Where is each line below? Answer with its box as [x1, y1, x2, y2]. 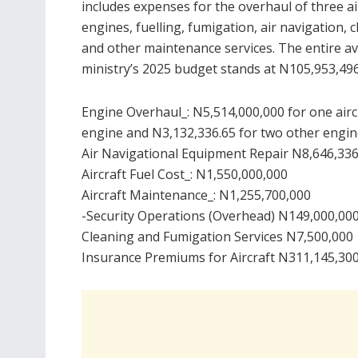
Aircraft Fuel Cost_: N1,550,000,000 [82, 165, 288, 184]
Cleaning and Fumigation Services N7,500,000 [82, 228, 353, 246]
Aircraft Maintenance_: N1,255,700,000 [82, 186, 311, 205]
